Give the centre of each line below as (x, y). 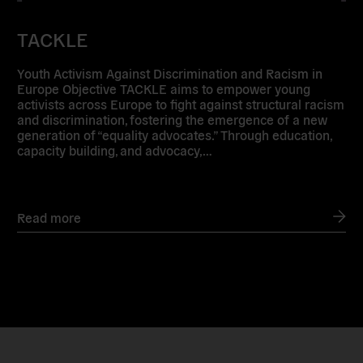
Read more (49, 217)
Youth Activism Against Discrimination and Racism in (170, 73)
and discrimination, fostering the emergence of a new (173, 119)
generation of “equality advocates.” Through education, (175, 134)
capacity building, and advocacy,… (115, 149)
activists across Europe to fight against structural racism (181, 103)
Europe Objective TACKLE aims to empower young (164, 88)
